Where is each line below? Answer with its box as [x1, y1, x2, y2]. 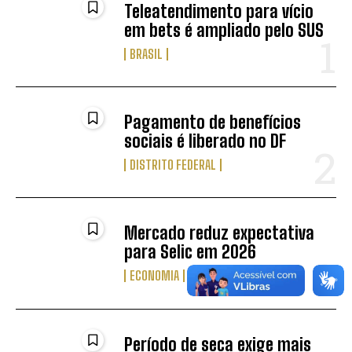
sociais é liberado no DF [124, 130, 287, 152]
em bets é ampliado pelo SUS [124, 20, 324, 42]
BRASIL [130, 46, 163, 62]
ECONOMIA [130, 268, 180, 284]
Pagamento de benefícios [124, 112, 302, 134]
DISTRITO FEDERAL [130, 157, 217, 173]
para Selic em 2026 [124, 241, 257, 263]
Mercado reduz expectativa [124, 222, 315, 244]
